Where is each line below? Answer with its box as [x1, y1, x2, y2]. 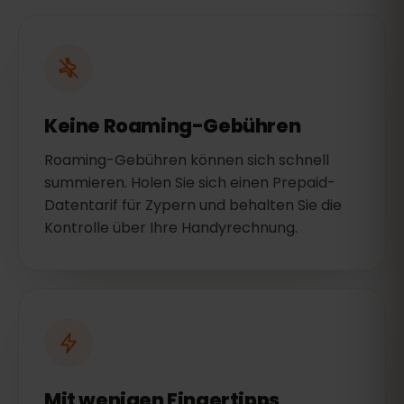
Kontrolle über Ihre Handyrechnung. [44, 217, 298, 238]
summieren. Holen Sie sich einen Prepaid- [44, 172, 335, 193]
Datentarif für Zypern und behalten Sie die [44, 195, 342, 216]
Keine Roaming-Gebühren [44, 113, 301, 139]
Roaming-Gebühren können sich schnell [44, 150, 329, 170]
